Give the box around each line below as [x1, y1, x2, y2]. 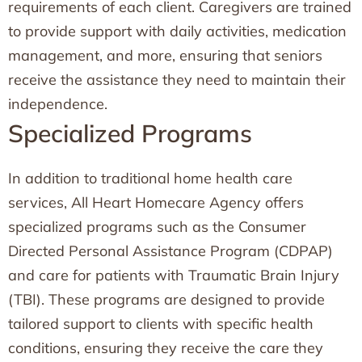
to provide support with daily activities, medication [8, 22, 347, 40]
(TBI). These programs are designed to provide [8, 290, 325, 309]
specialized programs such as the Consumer [8, 217, 306, 236]
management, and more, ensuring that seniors [8, 46, 322, 65]
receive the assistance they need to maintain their [8, 70, 346, 89]
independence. [8, 95, 107, 113]
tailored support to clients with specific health [8, 314, 314, 333]
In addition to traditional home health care [8, 169, 293, 187]
